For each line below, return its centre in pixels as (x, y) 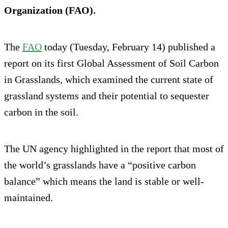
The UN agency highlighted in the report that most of (114, 148)
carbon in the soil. (41, 112)
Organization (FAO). (50, 10)
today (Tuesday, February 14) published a (129, 47)
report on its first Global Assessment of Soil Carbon (111, 63)
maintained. (28, 197)
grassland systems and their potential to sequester (107, 95)
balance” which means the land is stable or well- (104, 181)
